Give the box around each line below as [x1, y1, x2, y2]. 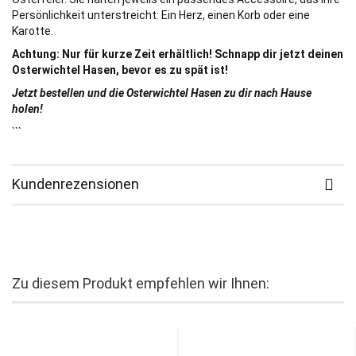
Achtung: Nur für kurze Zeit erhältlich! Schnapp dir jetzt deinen [12, 48, 343, 61]
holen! [12, 103, 43, 116]
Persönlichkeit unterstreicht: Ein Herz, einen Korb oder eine [12, 9, 310, 22]
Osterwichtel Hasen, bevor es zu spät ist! [12, 64, 228, 77]
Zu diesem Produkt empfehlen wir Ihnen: [12, 275, 269, 292]
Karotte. [12, 25, 53, 38]
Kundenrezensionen [12, 176, 139, 193]
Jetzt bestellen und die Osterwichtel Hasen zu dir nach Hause [12, 87, 311, 100]
